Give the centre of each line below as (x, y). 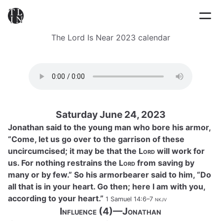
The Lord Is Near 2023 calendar (110, 37)
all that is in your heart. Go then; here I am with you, (107, 186)
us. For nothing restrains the (63, 163)
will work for (180, 151)
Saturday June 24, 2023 (110, 114)
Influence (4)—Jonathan (110, 211)
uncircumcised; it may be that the (73, 151)
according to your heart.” (57, 198)
